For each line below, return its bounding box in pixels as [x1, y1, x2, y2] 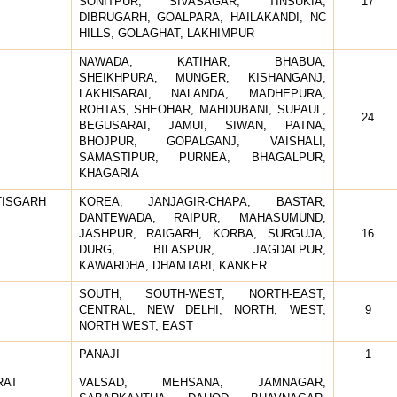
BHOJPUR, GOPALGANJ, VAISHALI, [78, 134, 326, 148]
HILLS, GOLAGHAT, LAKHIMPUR [78, 26, 254, 40]
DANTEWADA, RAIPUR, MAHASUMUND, [78, 210, 326, 224]
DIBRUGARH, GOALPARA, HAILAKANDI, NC [78, 10, 326, 24]
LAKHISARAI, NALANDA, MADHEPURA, [78, 86, 326, 100]
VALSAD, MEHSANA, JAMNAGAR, [78, 375, 326, 389]
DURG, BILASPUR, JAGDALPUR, [78, 242, 326, 256]
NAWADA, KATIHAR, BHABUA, [78, 54, 326, 68]
